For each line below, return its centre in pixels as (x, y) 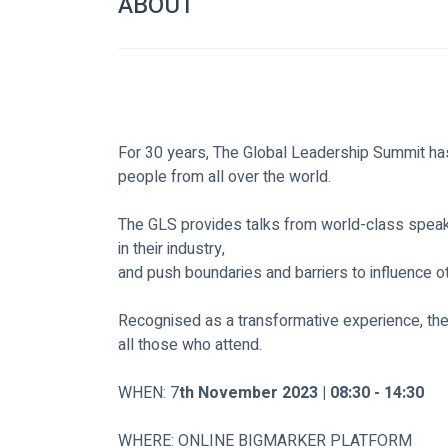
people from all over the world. (224, 177)
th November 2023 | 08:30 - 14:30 (301, 393)
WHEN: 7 (148, 393)
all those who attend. (190, 345)
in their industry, (171, 249)
